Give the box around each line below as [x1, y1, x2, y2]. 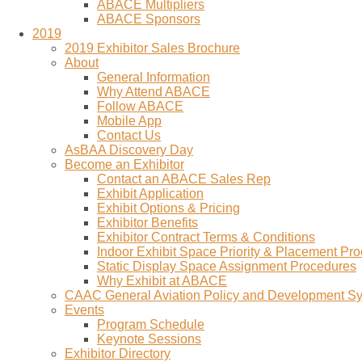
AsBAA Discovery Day [65, 143, 193, 157]
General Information [97, 70, 210, 84]
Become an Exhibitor [65, 158, 184, 171]
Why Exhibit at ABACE [97, 274, 227, 288]
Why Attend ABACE [97, 85, 210, 99]
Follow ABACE [97, 99, 183, 113]
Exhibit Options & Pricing [97, 201, 240, 215]
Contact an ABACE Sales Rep [97, 172, 271, 186]
